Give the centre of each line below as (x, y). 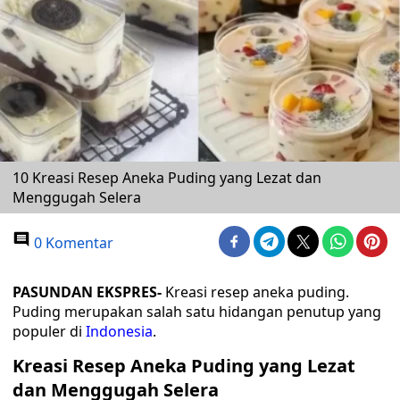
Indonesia (119, 331)
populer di (49, 331)
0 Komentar (72, 243)
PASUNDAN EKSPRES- (89, 292)
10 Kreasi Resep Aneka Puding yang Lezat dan (167, 178)
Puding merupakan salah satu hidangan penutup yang (197, 312)
